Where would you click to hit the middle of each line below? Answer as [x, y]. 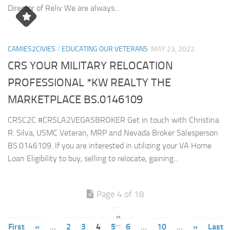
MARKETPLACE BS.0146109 [75, 99]
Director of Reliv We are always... [63, 8]
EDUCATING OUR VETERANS [105, 49]
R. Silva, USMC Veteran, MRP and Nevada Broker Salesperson [113, 132]
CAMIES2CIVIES [32, 49]
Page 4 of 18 [120, 194]
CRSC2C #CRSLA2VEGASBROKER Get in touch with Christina [113, 120]
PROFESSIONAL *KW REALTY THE [89, 82]
